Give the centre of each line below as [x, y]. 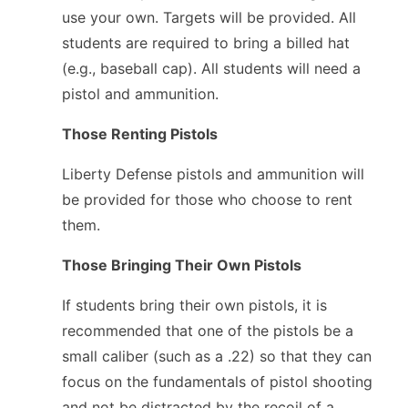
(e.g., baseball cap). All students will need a [211, 68]
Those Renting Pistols [140, 133]
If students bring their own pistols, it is [194, 305]
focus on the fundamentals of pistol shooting [217, 381]
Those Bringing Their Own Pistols [182, 265]
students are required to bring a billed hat [206, 42]
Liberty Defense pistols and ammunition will [213, 173]
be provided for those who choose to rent [207, 199]
